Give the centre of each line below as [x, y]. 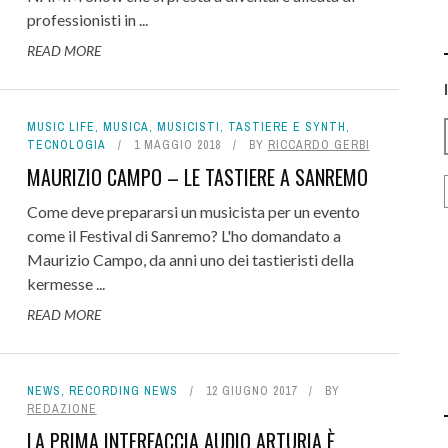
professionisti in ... [87, 19]
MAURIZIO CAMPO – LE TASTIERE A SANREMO [197, 177]
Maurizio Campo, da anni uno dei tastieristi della [190, 259]
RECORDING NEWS [123, 391]
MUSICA [125, 127]
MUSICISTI [188, 127]
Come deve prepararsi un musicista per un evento [193, 211]
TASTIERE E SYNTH [286, 127]
